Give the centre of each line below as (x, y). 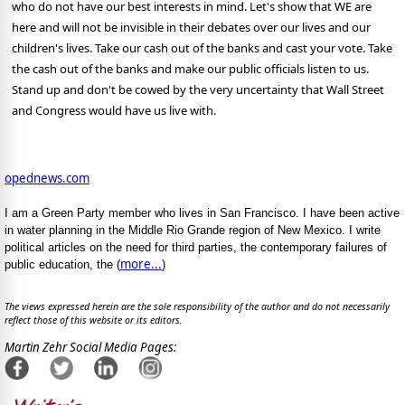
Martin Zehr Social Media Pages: (90, 348)
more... (141, 264)
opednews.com (47, 179)
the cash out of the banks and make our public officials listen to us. (190, 69)
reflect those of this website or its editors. (94, 320)
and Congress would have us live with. (114, 111)
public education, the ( (62, 265)
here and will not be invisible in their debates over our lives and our (191, 28)
